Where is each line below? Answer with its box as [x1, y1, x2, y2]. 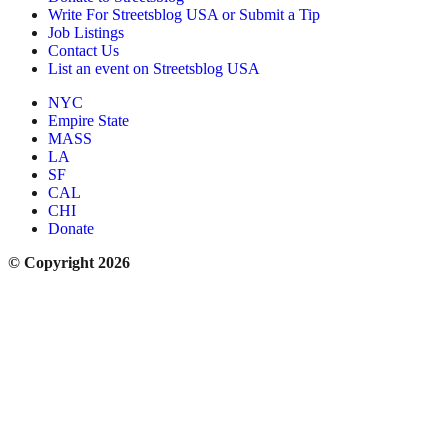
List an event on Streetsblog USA [48, 59, 260, 77]
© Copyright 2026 [8, 253, 130, 271]
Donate [48, 219, 94, 237]
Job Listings [48, 23, 124, 41]
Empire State [48, 111, 129, 129]
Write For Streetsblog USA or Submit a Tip [48, 5, 320, 23]
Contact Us [48, 41, 119, 59]
